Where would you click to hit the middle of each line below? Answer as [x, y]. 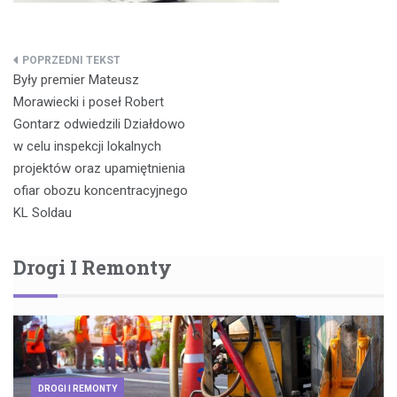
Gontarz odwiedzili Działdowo [99, 124]
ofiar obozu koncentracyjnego [101, 190]
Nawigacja [70, 67]
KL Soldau [43, 212]
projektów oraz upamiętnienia [99, 168]
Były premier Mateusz [76, 79]
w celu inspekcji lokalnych [87, 146]
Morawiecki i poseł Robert [89, 101]
